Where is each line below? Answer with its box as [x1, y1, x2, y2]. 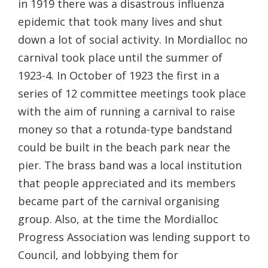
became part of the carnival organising [18, 193, 220, 208]
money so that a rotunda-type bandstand [18, 121, 232, 136]
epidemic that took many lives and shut [18, 14, 223, 29]
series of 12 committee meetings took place [18, 86, 246, 100]
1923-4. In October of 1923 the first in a [18, 68, 220, 83]
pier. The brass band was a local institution [18, 157, 242, 172]
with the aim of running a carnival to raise [18, 103, 235, 118]
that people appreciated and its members [18, 175, 236, 190]
